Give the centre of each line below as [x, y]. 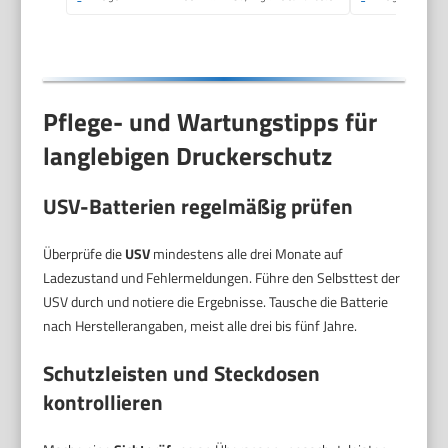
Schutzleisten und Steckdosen [182, 372]
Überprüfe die [84, 253]
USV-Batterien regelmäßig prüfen [198, 205]
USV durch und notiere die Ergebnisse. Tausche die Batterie [216, 301]
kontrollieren [103, 401]
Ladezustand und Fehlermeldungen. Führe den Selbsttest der [222, 277]
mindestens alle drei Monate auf [247, 253]
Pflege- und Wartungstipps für [210, 122]
